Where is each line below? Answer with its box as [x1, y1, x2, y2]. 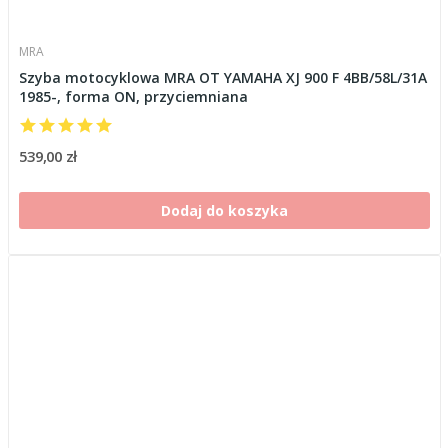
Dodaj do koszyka [160, 200, 288, 220]
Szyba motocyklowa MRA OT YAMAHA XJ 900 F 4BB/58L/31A [18, 67, 427, 87]
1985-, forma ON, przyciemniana [18, 86, 248, 106]
